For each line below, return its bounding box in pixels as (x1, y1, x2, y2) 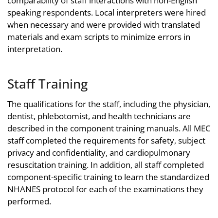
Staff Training (7, 75, 88, 92)
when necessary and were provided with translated (7, 19, 200, 31)
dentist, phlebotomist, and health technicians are (7, 110, 191, 122)
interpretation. (7, 43, 62, 55)
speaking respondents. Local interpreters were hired (7, 7, 206, 18)
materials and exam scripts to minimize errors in (7, 31, 190, 43)
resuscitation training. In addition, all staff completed (7, 159, 204, 171)
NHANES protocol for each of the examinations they (7, 183, 203, 195)
